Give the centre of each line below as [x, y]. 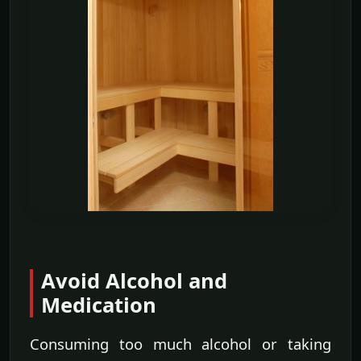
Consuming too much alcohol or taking [180, 344]
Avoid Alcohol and [134, 281]
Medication [99, 305]
